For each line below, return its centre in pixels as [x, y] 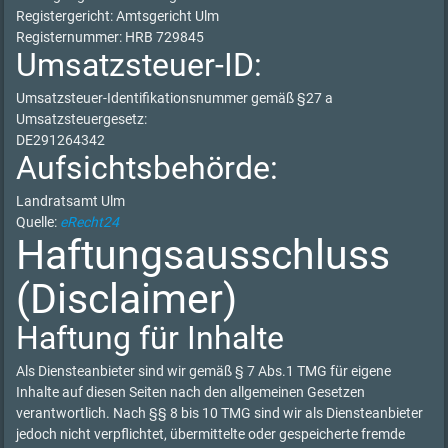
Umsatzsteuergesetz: [82, 119]
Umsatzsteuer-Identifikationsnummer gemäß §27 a [175, 98]
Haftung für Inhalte [150, 338]
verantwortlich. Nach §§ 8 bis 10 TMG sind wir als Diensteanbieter [220, 413]
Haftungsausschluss [203, 255]
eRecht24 [90, 222]
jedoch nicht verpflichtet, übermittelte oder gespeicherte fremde [211, 434]
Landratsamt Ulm [71, 201]
